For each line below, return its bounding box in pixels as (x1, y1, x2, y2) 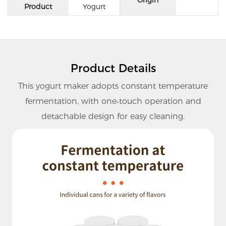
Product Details (70, 62, 156, 76)
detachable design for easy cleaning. (41, 111, 185, 121)
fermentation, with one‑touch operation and (25, 96, 201, 106)
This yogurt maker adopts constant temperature (18, 81, 208, 91)
